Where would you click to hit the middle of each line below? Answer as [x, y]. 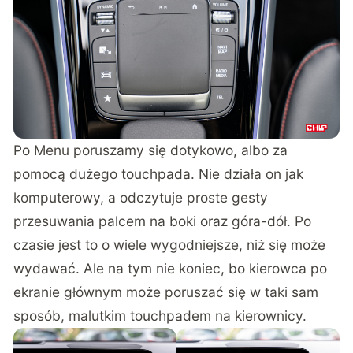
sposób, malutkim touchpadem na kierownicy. [160, 316]
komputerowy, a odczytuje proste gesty [141, 198]
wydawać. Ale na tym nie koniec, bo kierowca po [171, 269]
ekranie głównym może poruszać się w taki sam [166, 292]
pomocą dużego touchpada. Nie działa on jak [159, 174]
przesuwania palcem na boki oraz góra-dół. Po [163, 221]
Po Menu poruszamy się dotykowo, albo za [151, 150]
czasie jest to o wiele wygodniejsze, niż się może [170, 245]
